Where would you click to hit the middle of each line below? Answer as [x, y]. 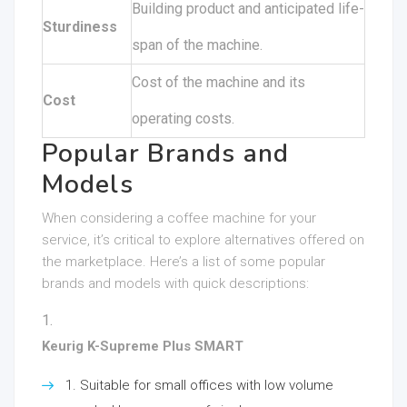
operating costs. [183, 119]
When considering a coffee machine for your [179, 218]
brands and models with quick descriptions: [175, 283]
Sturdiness [80, 27]
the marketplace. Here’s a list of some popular [184, 262]
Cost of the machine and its [218, 82]
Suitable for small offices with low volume [207, 385]
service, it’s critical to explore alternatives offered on [203, 240]
